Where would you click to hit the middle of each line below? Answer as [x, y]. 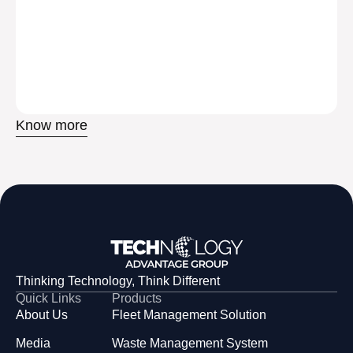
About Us [42, 314]
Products [137, 298]
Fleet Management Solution [190, 314]
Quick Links [48, 298]
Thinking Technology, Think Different [118, 281]
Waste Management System [190, 343]
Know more [52, 125]
